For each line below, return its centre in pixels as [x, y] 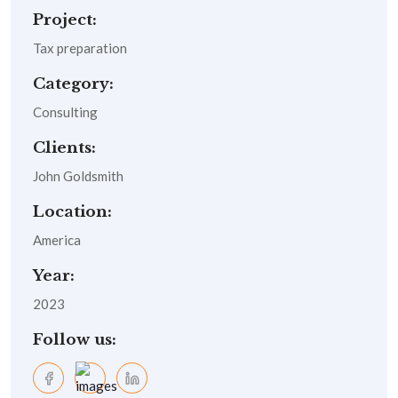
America [57, 240]
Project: [65, 20]
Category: [73, 84]
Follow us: [75, 340]
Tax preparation [80, 48]
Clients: [64, 148]
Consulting [65, 112]
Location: [72, 212]
